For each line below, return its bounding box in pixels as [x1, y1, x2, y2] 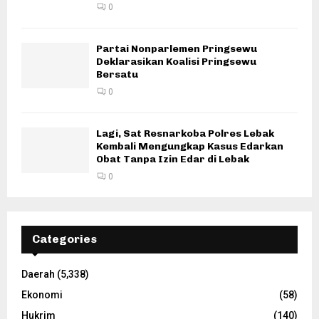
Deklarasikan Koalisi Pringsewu [96, 56, 256, 68]
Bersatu [96, 68, 138, 81]
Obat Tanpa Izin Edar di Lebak [96, 153, 249, 166]
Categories [32, 232, 97, 246]
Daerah [21, 268, 55, 281]
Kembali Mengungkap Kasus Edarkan [96, 140, 283, 153]
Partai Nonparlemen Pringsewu [96, 43, 257, 56]
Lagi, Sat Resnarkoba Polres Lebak [96, 127, 274, 140]
